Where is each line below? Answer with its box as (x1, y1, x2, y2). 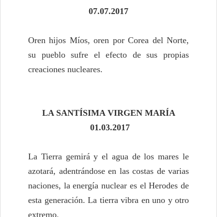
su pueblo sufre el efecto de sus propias (28, 50, 189, 60)
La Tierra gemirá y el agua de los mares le (28, 152, 189, 162)
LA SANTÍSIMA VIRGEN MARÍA (42, 108, 175, 118)
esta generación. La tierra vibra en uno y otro (28, 195, 189, 205)
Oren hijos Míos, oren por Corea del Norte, (28, 35, 189, 46)
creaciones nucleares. (28, 64, 103, 75)
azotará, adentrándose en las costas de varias (28, 166, 189, 176)
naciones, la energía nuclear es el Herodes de (28, 181, 189, 191)
